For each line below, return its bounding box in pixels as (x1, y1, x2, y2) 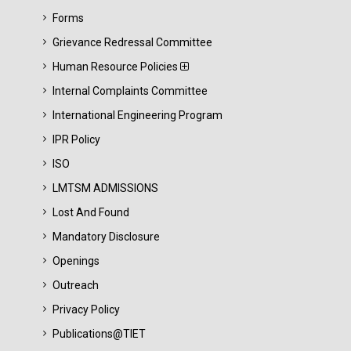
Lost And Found (52, 206, 129, 219)
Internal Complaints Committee (52, 85, 208, 97)
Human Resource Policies (52, 60, 180, 73)
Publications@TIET (52, 327, 146, 340)
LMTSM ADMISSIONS (52, 182, 158, 194)
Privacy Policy (52, 303, 120, 316)
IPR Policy (52, 133, 100, 146)
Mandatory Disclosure (52, 230, 160, 243)
